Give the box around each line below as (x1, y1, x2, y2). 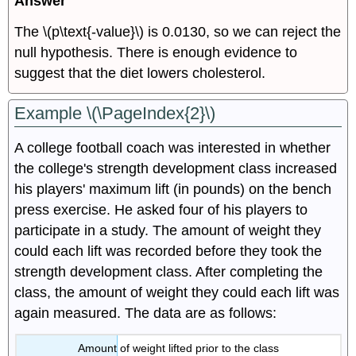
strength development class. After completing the (14, 264, 323, 281)
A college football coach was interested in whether (14, 140, 331, 157)
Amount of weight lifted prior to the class (77, 341, 279, 354)
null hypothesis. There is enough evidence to (14, 44, 298, 60)
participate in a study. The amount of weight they (14, 222, 322, 239)
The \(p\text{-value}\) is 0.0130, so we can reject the (14, 23, 342, 40)
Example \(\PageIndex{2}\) (14, 103, 216, 124)
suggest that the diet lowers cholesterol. (14, 64, 266, 81)
